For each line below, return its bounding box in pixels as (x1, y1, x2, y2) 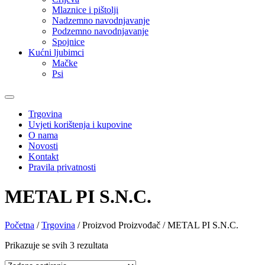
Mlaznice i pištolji (52, 5, 118, 15)
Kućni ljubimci (28, 47, 84, 58)
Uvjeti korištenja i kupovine (28, 119, 132, 130)
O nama (28, 130, 58, 141)
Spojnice (52, 37, 85, 47)
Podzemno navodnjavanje (52, 26, 148, 37)
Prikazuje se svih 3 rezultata (5, 240, 108, 251)
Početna (5, 220, 34, 231)
